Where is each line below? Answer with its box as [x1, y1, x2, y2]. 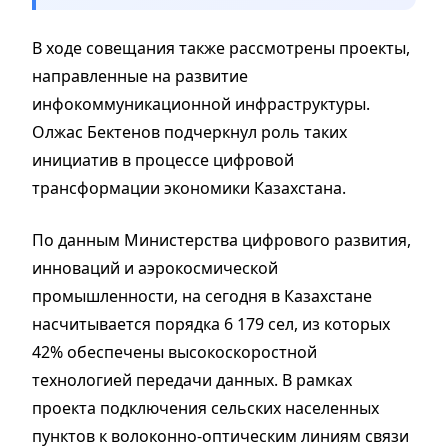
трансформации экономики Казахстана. [32, 176, 350, 199]
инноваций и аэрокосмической [32, 256, 278, 279]
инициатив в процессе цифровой [32, 148, 294, 171]
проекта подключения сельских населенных [32, 396, 379, 419]
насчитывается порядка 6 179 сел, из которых [32, 312, 390, 335]
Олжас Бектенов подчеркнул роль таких [32, 120, 347, 143]
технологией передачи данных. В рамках [32, 368, 352, 391]
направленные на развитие [32, 64, 248, 87]
